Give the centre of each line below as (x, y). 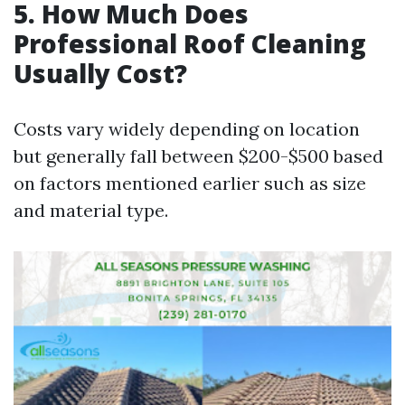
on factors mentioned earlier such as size (190, 183)
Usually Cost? (100, 73)
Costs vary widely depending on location (187, 129)
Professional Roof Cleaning (190, 43)
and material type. (91, 210)
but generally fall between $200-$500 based (198, 156)
